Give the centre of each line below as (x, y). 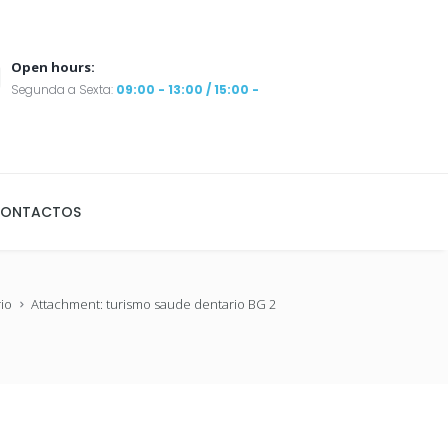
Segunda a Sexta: (64, 89)
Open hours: (53, 66)
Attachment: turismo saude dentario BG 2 (153, 304)
